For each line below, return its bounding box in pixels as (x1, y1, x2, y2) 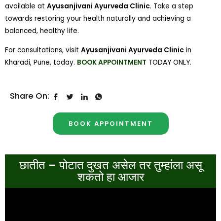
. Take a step (150, 1, 193, 11)
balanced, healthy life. (5, 26, 79, 36)
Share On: (10, 90, 49, 102)
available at (5, 1, 47, 11)
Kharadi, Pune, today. (5, 57, 77, 67)
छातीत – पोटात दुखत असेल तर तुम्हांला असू (19, 158, 202, 173)
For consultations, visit (5, 45, 81, 55)
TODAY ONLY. (147, 57, 191, 67)
